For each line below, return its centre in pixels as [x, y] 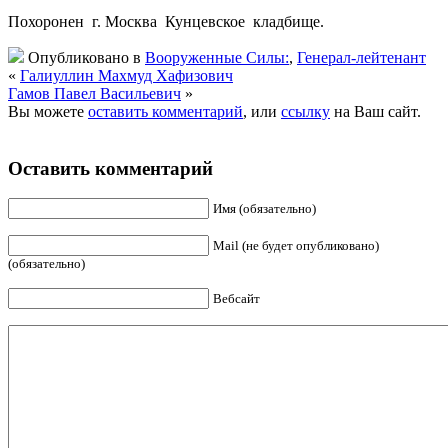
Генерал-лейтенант [361, 57]
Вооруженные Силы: [217, 57]
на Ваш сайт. [375, 111]
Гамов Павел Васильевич [94, 93]
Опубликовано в [84, 57]
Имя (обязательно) [264, 209]
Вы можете [48, 111]
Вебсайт [236, 299]
